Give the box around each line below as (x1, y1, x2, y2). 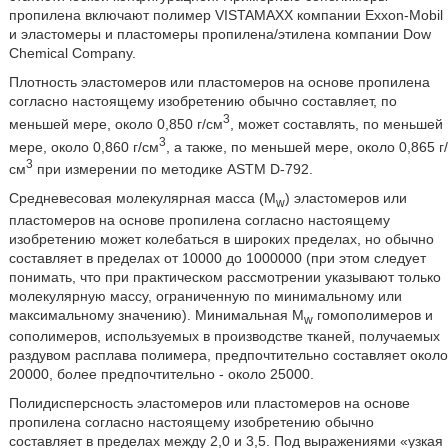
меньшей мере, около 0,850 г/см (8, 115, 223, 132)
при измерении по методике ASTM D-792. (32, 160, 313, 177)
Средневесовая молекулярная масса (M (8, 189, 276, 206)
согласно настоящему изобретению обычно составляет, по (8, 92, 397, 109)
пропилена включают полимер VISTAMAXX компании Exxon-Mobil (8, 6, 443, 23)
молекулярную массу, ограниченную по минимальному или (8, 287, 402, 304)
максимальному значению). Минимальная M (8, 306, 304, 323)
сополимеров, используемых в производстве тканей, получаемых (8, 328, 440, 345)
